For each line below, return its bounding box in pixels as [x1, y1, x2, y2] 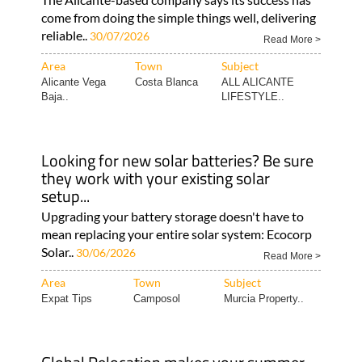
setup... [40, 183, 90, 208]
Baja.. [40, 90, 69, 103]
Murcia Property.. [223, 292, 304, 305]
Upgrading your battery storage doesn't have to [40, 208, 304, 224]
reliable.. [40, 27, 90, 43]
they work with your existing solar [40, 165, 270, 191]
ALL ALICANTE [221, 75, 294, 88]
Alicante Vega [40, 75, 106, 88]
